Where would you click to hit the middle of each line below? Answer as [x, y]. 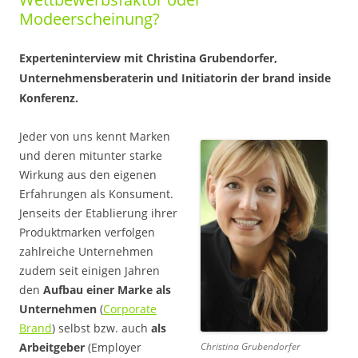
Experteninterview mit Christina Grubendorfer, [148, 58]
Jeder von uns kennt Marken [95, 136]
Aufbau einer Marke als [107, 290]
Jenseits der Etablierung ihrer [98, 213]
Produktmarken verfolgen [87, 232]
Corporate [130, 309]
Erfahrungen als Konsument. [96, 194]
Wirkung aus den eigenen [88, 175]
